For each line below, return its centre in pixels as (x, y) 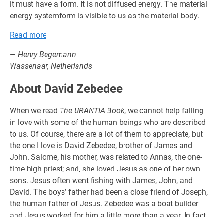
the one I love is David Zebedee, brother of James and (101, 146)
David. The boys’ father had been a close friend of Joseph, (109, 192)
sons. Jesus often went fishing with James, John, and (101, 180)
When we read (35, 111)
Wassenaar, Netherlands (51, 66)
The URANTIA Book (92, 111)
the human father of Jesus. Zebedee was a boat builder (104, 204)
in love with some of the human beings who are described (108, 122)
